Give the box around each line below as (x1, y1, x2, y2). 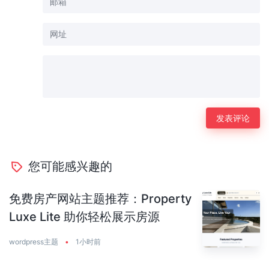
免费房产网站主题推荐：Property (9, 191, 192, 206)
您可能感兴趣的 (28, 159, 112, 174)
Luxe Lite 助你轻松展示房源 (9, 209, 160, 224)
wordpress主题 (9, 237, 58, 247)
